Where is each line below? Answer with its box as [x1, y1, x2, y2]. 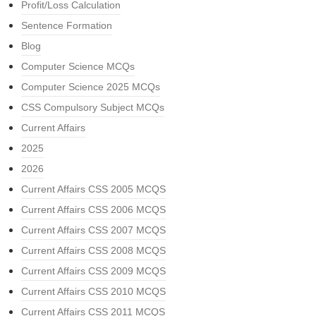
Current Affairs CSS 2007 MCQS [21, 224, 166, 236]
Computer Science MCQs [21, 61, 135, 73]
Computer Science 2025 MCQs [21, 81, 160, 93]
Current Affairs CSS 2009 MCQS [21, 265, 166, 277]
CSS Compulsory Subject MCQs [21, 102, 164, 114]
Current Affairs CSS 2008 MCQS [21, 245, 166, 257]
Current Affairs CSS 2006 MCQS [21, 204, 166, 216]
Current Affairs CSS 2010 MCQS [21, 286, 166, 298]
